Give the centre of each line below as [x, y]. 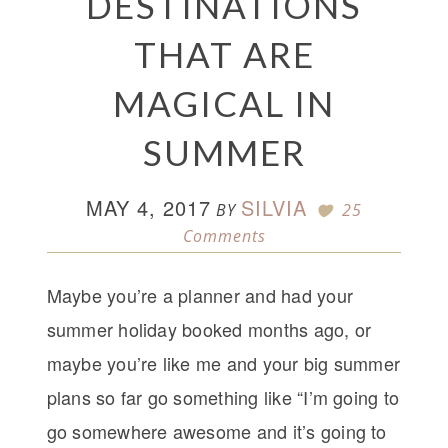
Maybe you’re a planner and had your [199, 295]
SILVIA [274, 208]
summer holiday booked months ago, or [209, 329]
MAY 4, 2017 [148, 208]
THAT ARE [224, 54]
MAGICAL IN [224, 103]
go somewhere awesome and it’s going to [216, 431]
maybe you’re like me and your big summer [223, 363]
